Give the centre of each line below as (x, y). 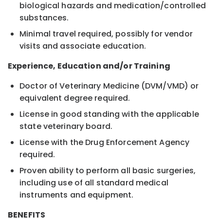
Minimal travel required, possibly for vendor (106, 34)
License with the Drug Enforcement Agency (105, 142)
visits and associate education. (83, 46)
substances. (44, 18)
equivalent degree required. (75, 98)
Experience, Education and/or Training (90, 66)
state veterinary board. (66, 126)
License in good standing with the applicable (109, 114)
